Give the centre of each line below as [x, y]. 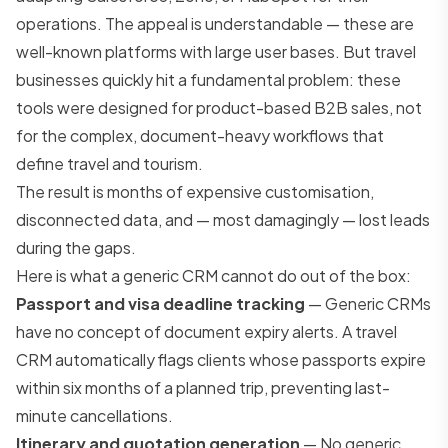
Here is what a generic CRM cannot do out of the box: [213, 275]
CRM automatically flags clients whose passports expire [221, 359]
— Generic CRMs [368, 303]
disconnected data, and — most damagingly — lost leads [223, 219]
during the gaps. [76, 247]
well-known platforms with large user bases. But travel [216, 51]
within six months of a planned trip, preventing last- [203, 387]
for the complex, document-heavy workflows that [200, 135]
